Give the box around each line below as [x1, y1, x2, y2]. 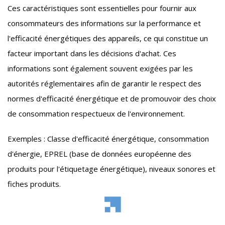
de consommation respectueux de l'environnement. [8, 108, 185, 119]
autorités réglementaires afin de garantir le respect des [8, 78, 201, 89]
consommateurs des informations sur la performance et [8, 18, 201, 29]
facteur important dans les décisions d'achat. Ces [8, 48, 176, 59]
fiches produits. [8, 179, 61, 189]
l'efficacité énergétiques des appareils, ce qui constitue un [8, 33, 208, 44]
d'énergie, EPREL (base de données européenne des [8, 149, 191, 159]
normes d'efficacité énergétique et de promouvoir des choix [8, 93, 216, 104]
